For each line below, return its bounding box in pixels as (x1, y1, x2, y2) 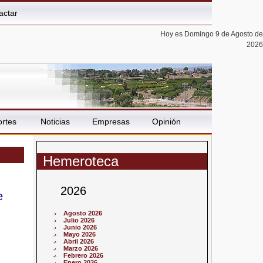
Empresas (92, 117, 130, 127)
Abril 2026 (63, 238, 95, 245)
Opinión (152, 117, 181, 127)
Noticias (40, 117, 70, 127)
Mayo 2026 (63, 231, 96, 238)
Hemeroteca (43, 153, 119, 169)
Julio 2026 (63, 217, 95, 224)
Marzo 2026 (63, 245, 99, 252)
